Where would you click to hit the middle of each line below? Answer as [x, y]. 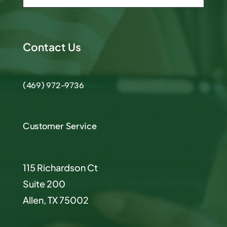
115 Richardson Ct [60, 167]
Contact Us [52, 47]
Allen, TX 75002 [55, 200]
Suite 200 [44, 183]
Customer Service [60, 126]
